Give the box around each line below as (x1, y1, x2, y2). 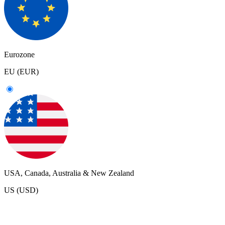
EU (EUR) (4, 67, 39, 76)
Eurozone (4, 50, 35, 59)
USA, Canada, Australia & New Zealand (4, 168, 134, 177)
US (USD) (4, 185, 38, 194)
